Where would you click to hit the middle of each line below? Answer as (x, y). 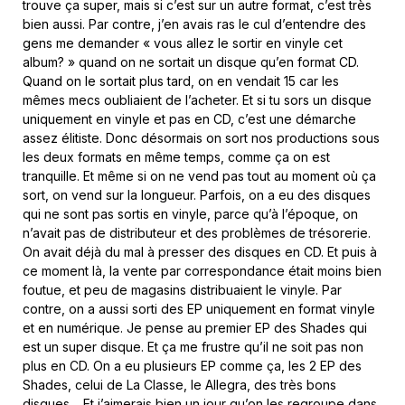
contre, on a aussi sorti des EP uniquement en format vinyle (199, 308)
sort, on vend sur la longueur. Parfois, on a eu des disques (197, 194)
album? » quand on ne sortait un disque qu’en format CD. (191, 61)
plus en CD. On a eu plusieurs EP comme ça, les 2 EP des (192, 365)
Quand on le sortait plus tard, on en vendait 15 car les (181, 80)
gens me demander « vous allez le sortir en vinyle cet (183, 42)
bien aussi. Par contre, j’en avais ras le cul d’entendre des (194, 24)
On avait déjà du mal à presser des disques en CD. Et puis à (200, 251)
